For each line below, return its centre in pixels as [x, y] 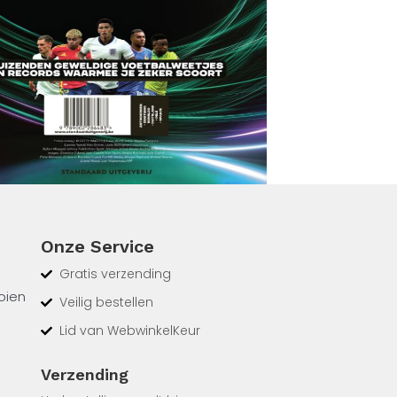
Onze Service [97, 247]
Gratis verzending [116, 274]
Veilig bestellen [107, 303]
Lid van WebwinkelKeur [130, 331]
